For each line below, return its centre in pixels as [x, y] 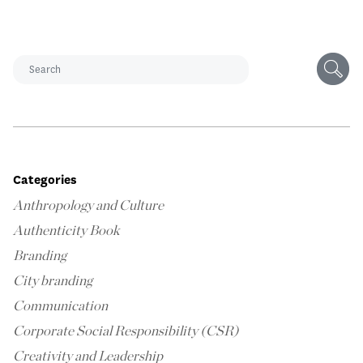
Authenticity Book [66, 231]
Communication [60, 306]
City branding [53, 281]
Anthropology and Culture [88, 206]
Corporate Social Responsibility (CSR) [126, 331]
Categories [45, 180]
